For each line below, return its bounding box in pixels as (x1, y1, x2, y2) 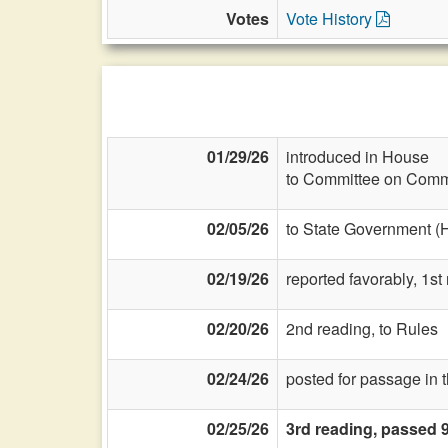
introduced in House (286, 145, 429, 168)
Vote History (286, 7, 376, 30)
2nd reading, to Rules (286, 317, 438, 340)
